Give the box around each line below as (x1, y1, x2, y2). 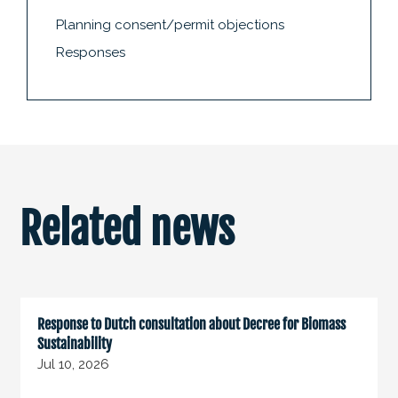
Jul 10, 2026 (37, 355, 110, 372)
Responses (56, 44, 126, 60)
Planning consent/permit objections (56, 17, 285, 34)
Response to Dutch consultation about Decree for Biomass (37, 314, 346, 333)
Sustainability (37, 334, 113, 353)
